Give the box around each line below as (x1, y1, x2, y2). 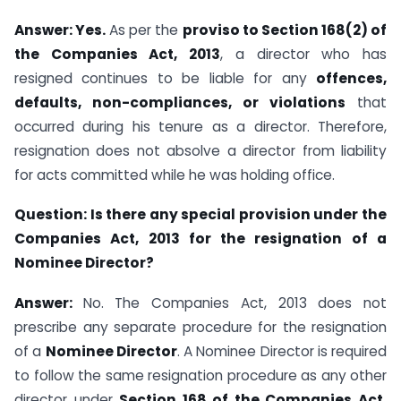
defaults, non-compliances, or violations (14, 92, 346, 112)
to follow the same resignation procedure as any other (14, 366, 387, 386)
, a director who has (220, 44, 388, 64)
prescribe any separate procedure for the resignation (14, 318, 387, 337)
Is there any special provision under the (90, 205, 388, 225)
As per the (106, 20, 183, 39)
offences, (316, 68, 387, 88)
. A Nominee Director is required (176, 342, 387, 362)
